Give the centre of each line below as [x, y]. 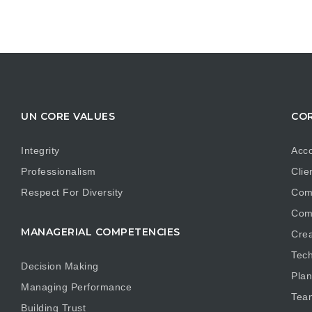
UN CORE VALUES [68, 116]
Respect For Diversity [72, 193]
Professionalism [58, 172]
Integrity [40, 151]
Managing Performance [76, 287]
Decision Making [60, 266]
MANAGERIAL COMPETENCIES [101, 232]
